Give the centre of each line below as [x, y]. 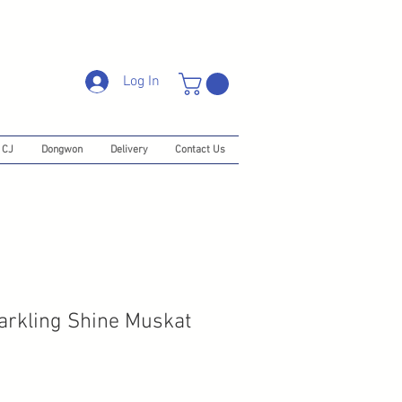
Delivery [129, 150]
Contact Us [200, 150]
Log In [142, 82]
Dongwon [61, 150]
